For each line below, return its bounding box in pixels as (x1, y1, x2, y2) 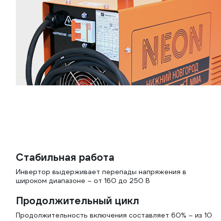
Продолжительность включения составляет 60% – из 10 (16, 211, 212, 220)
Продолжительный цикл (16, 194, 139, 207)
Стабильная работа (16, 151, 114, 164)
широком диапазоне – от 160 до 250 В (16, 176, 150, 185)
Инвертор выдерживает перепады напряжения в (16, 167, 186, 176)
